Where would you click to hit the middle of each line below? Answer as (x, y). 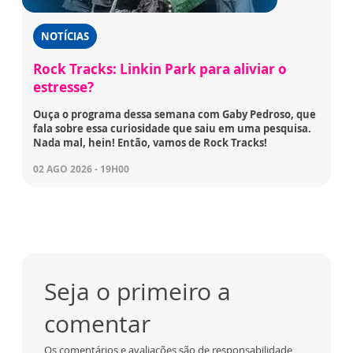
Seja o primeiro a (137, 292)
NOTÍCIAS (65, 37)
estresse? (63, 87)
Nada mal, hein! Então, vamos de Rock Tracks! (150, 143)
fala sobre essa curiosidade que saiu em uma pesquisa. (172, 129)
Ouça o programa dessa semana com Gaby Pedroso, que (175, 115)
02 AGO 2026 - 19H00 (81, 169)
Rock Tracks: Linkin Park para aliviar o (160, 69)
